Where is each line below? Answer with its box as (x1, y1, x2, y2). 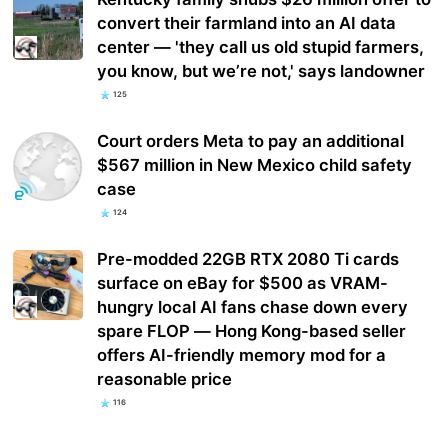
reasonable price (97, 369, 233, 390)
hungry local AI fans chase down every (97, 297, 409, 318)
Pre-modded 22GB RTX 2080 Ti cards (97, 249, 400, 270)
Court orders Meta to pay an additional (97, 130, 405, 151)
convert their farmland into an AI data (97, 12, 397, 33)
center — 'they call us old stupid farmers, (97, 36, 425, 57)
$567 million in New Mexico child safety (97, 154, 413, 175)
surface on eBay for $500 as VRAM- (97, 273, 389, 294)
